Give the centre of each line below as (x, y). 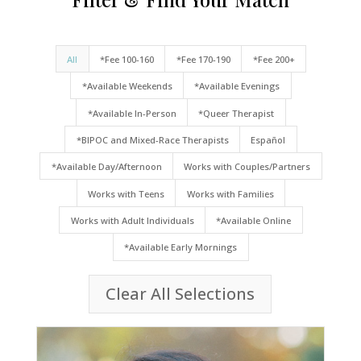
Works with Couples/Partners (247, 167)
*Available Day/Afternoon (106, 167)
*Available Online (254, 221)
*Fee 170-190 (203, 59)
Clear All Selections (180, 293)
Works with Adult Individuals (132, 221)
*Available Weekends (127, 86)
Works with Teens (127, 193)
